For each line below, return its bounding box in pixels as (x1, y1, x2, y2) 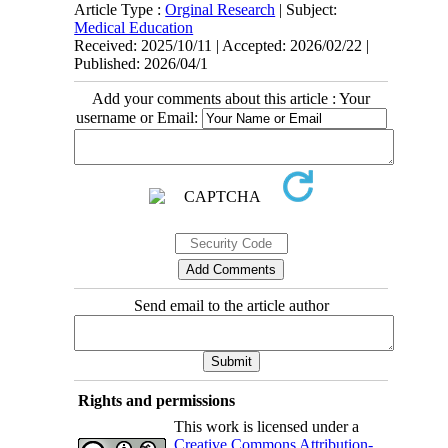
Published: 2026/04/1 (74, 55, 209, 73)
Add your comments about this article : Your (92, 90, 370, 108)
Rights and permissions (77, 392, 235, 410)
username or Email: (75, 109, 202, 127)
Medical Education (74, 19, 194, 37)
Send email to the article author (133, 297, 329, 315)
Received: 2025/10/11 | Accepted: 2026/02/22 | (74, 37, 370, 55)
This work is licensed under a (173, 418, 359, 436)
